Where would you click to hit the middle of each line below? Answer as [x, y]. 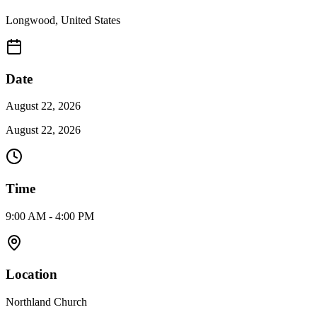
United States [91, 20]
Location [31, 275]
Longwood [30, 20]
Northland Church [46, 302]
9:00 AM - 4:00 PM [50, 216]
